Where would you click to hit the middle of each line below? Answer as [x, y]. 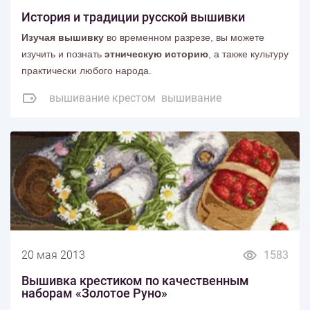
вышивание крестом [102, 98]
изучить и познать [63, 54]
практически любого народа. [88, 71]
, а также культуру [248, 54]
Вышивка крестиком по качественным [135, 280]
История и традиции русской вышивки [133, 17]
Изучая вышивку [63, 38]
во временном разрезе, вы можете [184, 38]
